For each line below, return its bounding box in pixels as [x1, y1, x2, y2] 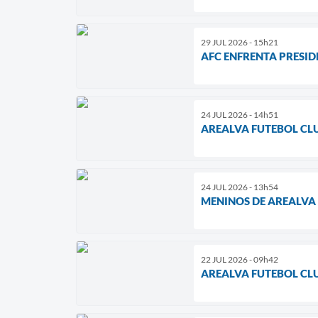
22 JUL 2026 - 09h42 [201, 254, 278, 265]
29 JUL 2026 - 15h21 [201, 37, 278, 48]
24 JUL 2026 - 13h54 [201, 182, 278, 193]
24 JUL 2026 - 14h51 [201, 109, 278, 121]
